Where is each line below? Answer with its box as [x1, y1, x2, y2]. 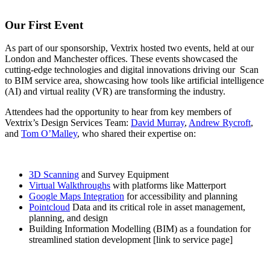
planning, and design [29, 213, 108, 224]
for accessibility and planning [124, 191, 237, 202]
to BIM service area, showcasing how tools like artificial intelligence [5, 75, 264, 86]
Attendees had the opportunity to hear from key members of [5, 107, 231, 118]
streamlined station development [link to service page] [29, 234, 233, 245]
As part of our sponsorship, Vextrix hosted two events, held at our [5, 43, 254, 54]
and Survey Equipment [79, 169, 169, 180]
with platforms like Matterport [110, 180, 226, 191]
